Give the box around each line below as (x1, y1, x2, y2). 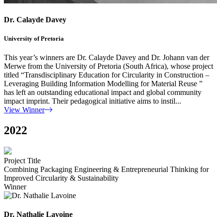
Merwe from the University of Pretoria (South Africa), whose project (4, 62, 213, 71)
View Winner (4, 106, 45, 114)
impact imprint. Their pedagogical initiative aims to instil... (4, 97, 181, 106)
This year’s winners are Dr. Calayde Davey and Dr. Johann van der (4, 53, 209, 62)
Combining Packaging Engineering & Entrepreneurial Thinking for (4, 165, 209, 174)
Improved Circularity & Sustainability (4, 174, 119, 183)
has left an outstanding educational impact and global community (4, 88, 201, 97)
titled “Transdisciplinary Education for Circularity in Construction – (4, 71, 209, 79)
